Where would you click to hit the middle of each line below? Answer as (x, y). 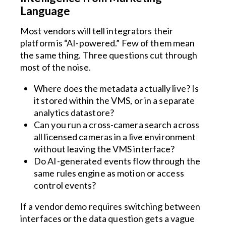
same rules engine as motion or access (109, 173)
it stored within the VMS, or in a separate (115, 100)
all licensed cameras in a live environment (115, 137)
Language (45, 11)
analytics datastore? (74, 112)
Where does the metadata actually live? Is (117, 88)
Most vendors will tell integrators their (97, 31)
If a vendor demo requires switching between (110, 206)
